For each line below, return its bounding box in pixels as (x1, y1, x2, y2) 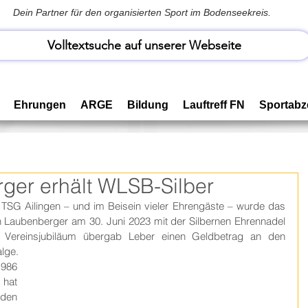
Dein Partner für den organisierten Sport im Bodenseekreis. (13, 7, 271, 18)
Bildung (127, 99, 168, 111)
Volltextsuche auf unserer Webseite (47, 38, 241, 53)
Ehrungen (14, 99, 66, 111)
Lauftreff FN (183, 99, 245, 111)
